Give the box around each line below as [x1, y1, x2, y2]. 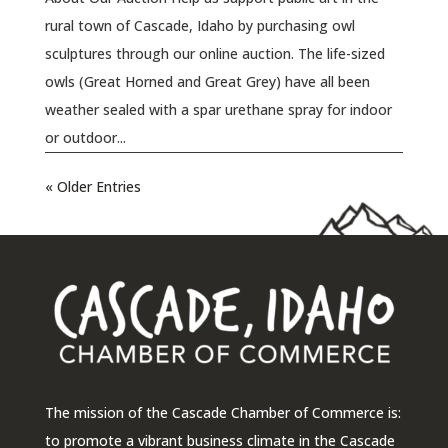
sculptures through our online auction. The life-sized [44, 43, 385, 63]
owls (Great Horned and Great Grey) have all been [44, 71, 370, 91]
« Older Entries [44, 176, 141, 196]
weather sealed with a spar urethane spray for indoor [44, 99, 392, 119]
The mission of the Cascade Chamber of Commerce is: [44, 403, 401, 423]
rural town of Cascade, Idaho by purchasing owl [44, 15, 355, 35]
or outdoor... [44, 127, 126, 147]
